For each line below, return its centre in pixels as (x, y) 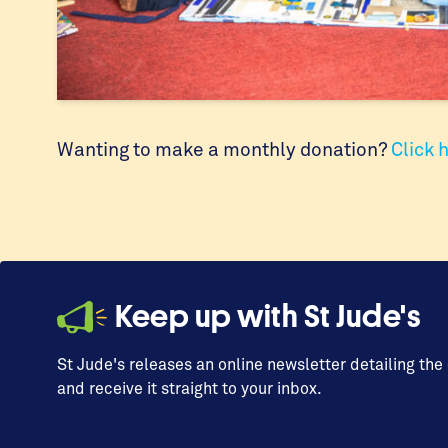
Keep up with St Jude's (267, 317)
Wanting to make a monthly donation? (224, 148)
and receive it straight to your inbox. (189, 387)
